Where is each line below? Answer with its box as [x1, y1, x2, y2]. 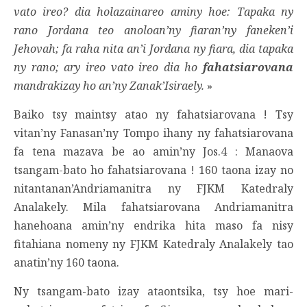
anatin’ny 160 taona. [14, 254, 125, 270]
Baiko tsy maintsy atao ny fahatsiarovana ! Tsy [14, 106, 293, 122]
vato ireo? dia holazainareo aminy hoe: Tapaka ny [14, 3, 293, 19]
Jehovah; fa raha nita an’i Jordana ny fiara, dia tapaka [14, 40, 293, 56]
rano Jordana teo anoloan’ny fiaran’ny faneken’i [14, 22, 293, 38]
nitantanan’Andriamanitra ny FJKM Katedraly [14, 180, 293, 196]
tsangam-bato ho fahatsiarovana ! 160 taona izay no [14, 162, 293, 177]
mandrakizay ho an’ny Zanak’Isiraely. [14, 77, 204, 93]
